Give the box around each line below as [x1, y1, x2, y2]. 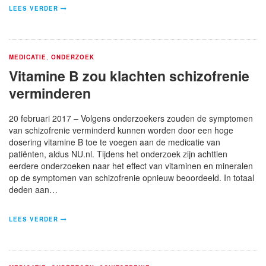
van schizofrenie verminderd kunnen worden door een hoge [9, 123, 233, 136]
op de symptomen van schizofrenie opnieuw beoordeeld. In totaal [9, 171, 254, 183]
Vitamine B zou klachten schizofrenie [9, 65, 249, 85]
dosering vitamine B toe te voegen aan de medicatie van [9, 135, 220, 148]
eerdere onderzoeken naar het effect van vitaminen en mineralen [9, 159, 253, 172]
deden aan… [9, 183, 58, 195]
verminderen [9, 83, 91, 103]
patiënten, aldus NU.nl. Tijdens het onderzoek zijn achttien [9, 147, 227, 160]
